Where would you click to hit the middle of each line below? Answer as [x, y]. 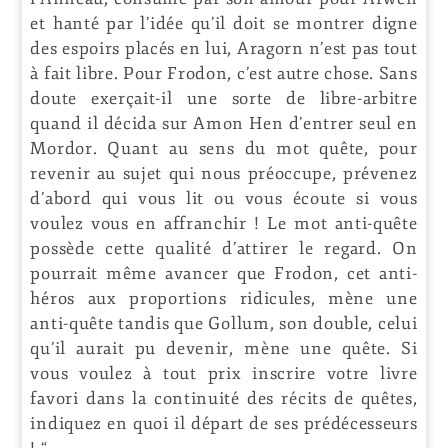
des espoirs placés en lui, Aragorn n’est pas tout [224, 48]
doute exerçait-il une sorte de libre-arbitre [224, 98]
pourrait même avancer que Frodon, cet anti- [224, 273]
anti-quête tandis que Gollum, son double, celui [224, 323]
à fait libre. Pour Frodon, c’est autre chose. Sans [224, 73]
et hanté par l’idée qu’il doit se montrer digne [224, 23]
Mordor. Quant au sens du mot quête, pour [224, 148]
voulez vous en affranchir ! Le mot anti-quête [224, 223]
